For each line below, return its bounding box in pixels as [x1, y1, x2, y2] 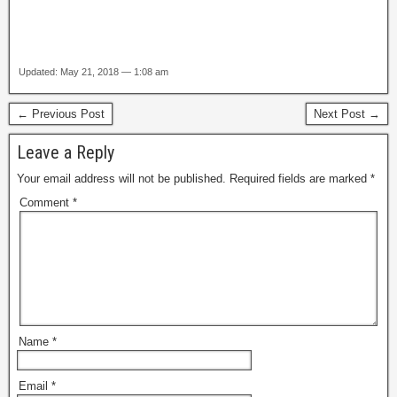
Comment [19, 196, 73, 210]
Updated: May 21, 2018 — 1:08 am [19, 66, 168, 78]
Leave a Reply [17, 142, 114, 164]
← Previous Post [17, 107, 105, 121]
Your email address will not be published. [17, 172, 226, 186]
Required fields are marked [230, 172, 370, 186]
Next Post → [314, 107, 380, 121]
